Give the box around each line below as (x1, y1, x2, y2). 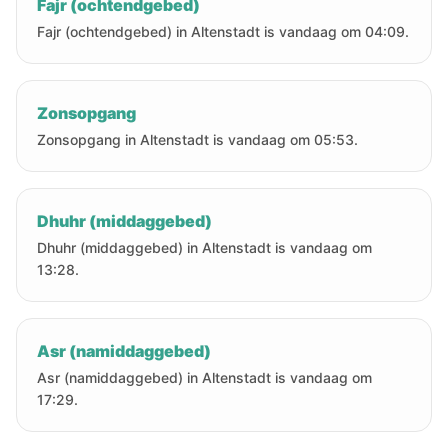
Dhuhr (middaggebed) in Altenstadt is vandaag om (37, 239, 372, 256)
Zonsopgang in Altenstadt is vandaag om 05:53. (37, 131, 358, 148)
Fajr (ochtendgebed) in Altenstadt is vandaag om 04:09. (37, 23, 409, 40)
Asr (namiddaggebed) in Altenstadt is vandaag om (37, 369, 372, 386)
